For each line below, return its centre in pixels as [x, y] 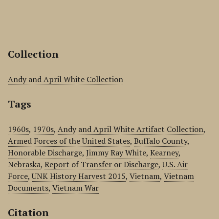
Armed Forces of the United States [69, 141]
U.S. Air [175, 164]
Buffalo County [161, 141]
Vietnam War [76, 188]
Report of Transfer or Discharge [101, 164]
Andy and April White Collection [66, 79]
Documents [28, 188]
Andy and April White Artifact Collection [131, 129]
